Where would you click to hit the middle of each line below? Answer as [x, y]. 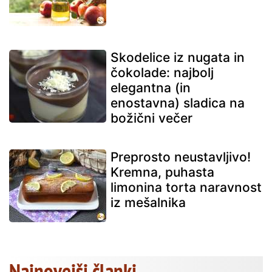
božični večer [151, 118]
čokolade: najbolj [162, 72]
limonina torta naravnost [186, 187]
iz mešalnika [148, 202]
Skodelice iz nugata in [178, 57]
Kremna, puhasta [162, 172]
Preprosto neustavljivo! [181, 157]
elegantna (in [151, 87]
